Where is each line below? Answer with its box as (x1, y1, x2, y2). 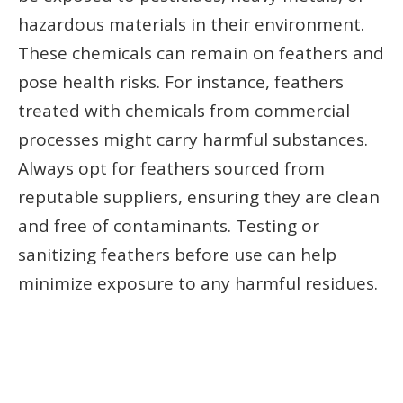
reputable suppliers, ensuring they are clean (18, 185, 380, 210)
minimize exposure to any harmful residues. (18, 272, 378, 296)
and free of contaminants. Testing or (18, 214, 319, 238)
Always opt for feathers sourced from (18, 157, 325, 181)
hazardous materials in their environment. (18, 13, 364, 37)
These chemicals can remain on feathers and (18, 41, 384, 66)
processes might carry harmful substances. (18, 128, 368, 152)
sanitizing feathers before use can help (18, 243, 336, 267)
